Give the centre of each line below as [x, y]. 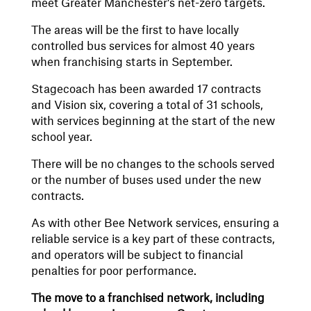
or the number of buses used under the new [146, 180]
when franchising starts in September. [134, 62]
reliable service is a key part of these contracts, [153, 239]
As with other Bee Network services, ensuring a [155, 223]
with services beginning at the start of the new [153, 121]
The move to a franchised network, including [148, 298]
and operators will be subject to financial [137, 255]
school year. [61, 137]
